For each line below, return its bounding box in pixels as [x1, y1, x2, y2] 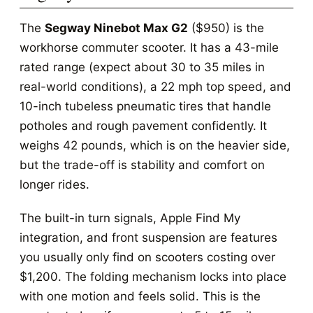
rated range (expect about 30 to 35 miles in [20, 60, 265, 74]
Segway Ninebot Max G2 [45, 21, 188, 35]
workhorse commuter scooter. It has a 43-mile [20, 41, 279, 54]
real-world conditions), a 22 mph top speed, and [20, 80, 291, 94]
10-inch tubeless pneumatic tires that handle [20, 99, 271, 113]
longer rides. [20, 177, 89, 191]
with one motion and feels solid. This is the [20, 289, 261, 303]
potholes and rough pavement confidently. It [20, 119, 267, 133]
